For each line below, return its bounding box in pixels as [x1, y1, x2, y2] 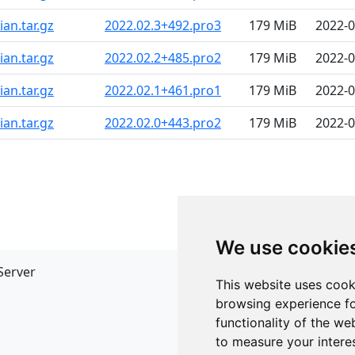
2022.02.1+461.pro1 [105, 82, 221, 99]
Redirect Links [187, 308, 261, 324]
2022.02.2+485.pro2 [105, 49, 221, 67]
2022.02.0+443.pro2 [105, 114, 221, 132]
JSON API [187, 289, 235, 305]
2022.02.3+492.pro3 [105, 17, 221, 34]
